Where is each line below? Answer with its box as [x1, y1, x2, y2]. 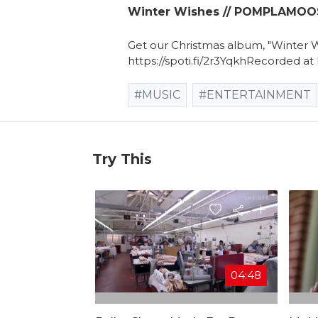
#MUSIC [134, 87, 180, 102]
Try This [92, 150, 152, 168]
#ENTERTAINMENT [199, 87, 311, 102]
